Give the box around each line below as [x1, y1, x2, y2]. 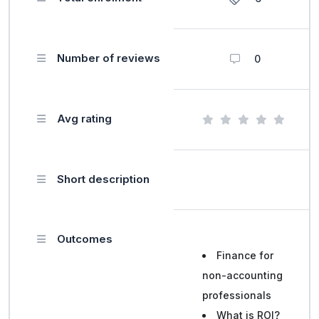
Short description [57, 172, 150, 186]
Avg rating [57, 112, 112, 125]
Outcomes [57, 232, 113, 246]
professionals [202, 289, 271, 301]
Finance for [216, 249, 273, 261]
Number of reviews [57, 51, 160, 65]
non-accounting [202, 269, 283, 281]
